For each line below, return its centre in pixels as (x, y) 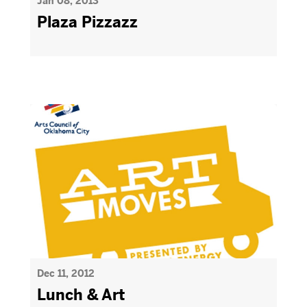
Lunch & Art (81, 295)
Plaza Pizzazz (87, 22)
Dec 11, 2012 (66, 273)
